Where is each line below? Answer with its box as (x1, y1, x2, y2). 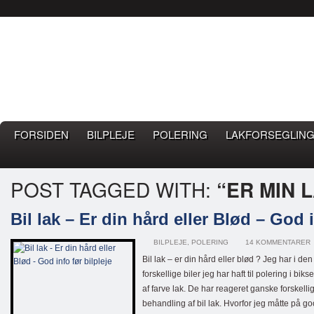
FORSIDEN (14, 127, 69, 142)
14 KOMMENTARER (245, 238, 310, 246)
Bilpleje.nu (21, 43, 138, 79)
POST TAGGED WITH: (11, 175, 217, 203)
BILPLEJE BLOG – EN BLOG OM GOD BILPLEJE (21, 91, 282, 102)
